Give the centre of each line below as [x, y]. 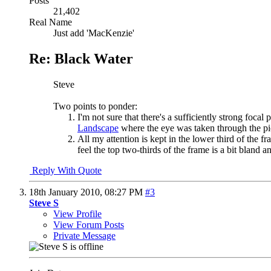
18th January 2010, [67, 192]
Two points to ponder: [95, 106]
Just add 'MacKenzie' [94, 33]
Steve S [44, 203]
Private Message [84, 235]
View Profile [77, 214]
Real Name [51, 22]
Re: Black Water [81, 58]
